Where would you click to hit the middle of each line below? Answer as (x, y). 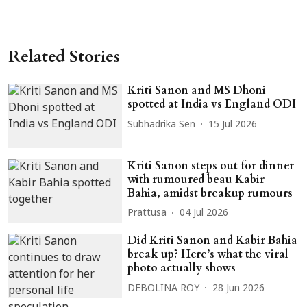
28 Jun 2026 (239, 288)
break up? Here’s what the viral (208, 255)
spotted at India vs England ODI (212, 105)
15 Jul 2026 (233, 125)
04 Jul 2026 (204, 214)
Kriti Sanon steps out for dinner (211, 165)
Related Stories (64, 57)
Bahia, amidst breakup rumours (210, 193)
